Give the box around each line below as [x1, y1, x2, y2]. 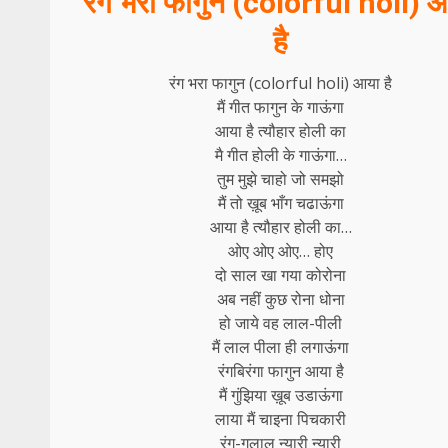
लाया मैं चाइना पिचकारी [215, 407, 347, 430]
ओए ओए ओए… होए [228, 239, 334, 262]
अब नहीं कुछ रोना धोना [216, 287, 345, 310]
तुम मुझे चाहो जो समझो [217, 167, 345, 190]
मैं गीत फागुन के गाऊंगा [217, 95, 345, 118]
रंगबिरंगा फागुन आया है [217, 359, 344, 382]
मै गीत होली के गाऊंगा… [214, 143, 347, 166]
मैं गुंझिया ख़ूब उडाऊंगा [218, 383, 343, 406]
